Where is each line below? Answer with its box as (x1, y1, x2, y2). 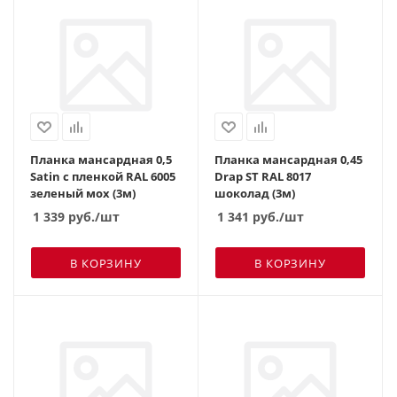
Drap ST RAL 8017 (214, 167, 311, 184)
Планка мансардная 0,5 (30, 151, 172, 167)
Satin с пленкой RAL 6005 (30, 167, 175, 184)
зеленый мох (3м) (30, 184, 136, 201)
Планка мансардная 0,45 (214, 151, 362, 167)
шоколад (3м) (214, 184, 295, 201)
